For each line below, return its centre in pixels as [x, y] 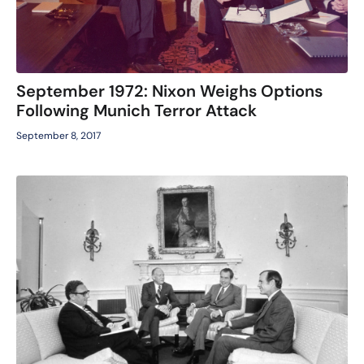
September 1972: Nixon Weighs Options [169, 91]
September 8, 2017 [58, 136]
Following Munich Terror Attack [136, 110]
